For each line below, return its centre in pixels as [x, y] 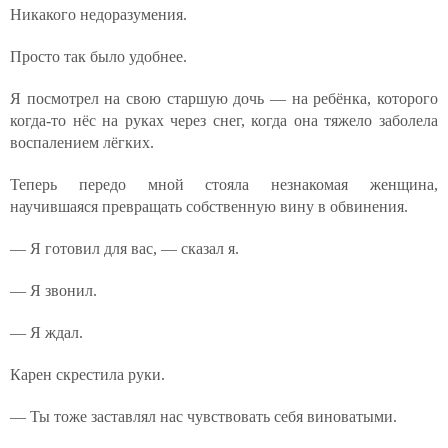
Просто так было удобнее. [98, 56]
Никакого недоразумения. [98, 14]
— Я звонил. [53, 290]
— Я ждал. [46, 332]
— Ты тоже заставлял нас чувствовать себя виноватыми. [203, 416]
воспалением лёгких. [82, 142]
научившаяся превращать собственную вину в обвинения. [209, 206]
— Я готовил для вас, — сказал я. [124, 248]
